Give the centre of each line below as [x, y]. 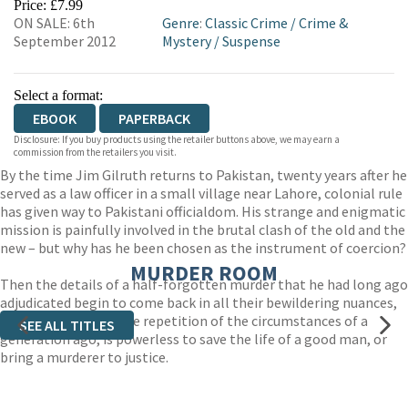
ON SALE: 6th [54, 23]
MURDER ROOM [204, 273]
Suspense [251, 41]
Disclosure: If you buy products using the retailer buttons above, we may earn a [177, 139]
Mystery [186, 41]
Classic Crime [246, 23]
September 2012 [65, 41]
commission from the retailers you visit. [95, 152]
